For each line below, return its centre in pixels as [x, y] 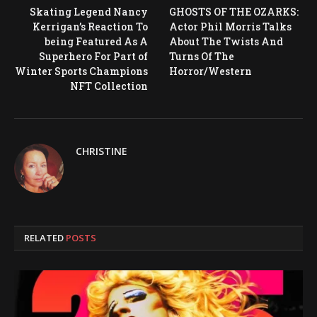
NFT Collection [109, 86]
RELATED [45, 238]
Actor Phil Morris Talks [230, 27]
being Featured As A [96, 42]
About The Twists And [226, 42]
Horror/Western [211, 71]
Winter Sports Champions [81, 71]
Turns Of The [202, 57]
